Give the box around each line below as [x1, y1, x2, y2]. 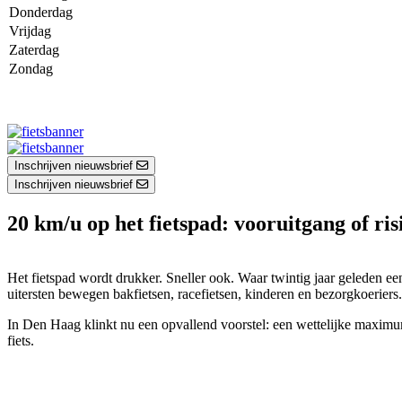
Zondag [9, 61, 53, 76]
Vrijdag [9, 23, 51, 39]
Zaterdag [9, 42, 59, 57]
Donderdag [9, 4, 73, 20]
